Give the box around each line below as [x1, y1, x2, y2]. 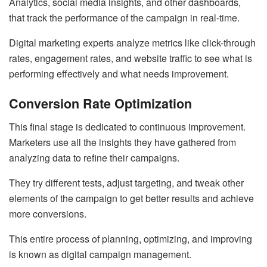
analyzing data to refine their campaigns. [9, 150, 179, 164]
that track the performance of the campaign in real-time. [9, 10, 240, 24]
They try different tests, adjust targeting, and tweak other [9, 175, 244, 190]
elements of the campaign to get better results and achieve [9, 191, 254, 205]
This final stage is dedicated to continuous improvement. [9, 119, 246, 133]
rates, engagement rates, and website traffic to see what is [9, 51, 252, 65]
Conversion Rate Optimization [9, 94, 192, 113]
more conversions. [9, 206, 86, 221]
